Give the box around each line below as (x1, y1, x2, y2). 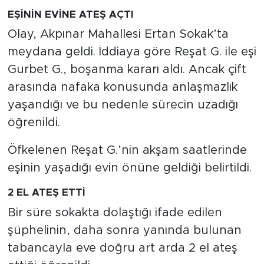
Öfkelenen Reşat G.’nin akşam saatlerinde (7, 144, 247, 157)
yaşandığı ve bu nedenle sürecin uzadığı (7, 99, 238, 111)
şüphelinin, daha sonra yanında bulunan (7, 224, 242, 236)
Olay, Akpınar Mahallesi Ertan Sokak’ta (7, 28, 229, 41)
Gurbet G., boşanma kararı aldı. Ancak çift (7, 64, 246, 76)
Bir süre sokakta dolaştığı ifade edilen (7, 206, 222, 219)
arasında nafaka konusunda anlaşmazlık (7, 81, 237, 94)
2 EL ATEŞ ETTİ (7, 187, 85, 198)
